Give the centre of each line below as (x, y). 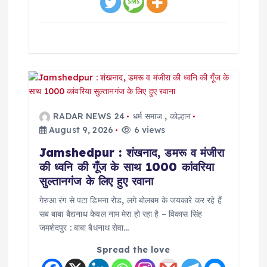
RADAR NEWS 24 (89, 117)
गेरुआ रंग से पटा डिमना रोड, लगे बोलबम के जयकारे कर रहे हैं (130, 201)
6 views (148, 130)
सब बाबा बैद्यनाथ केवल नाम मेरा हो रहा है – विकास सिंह (120, 214)
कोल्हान (180, 117)
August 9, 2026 (80, 130)
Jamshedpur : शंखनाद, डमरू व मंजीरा (131, 153)
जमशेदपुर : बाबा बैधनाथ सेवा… (84, 228)
